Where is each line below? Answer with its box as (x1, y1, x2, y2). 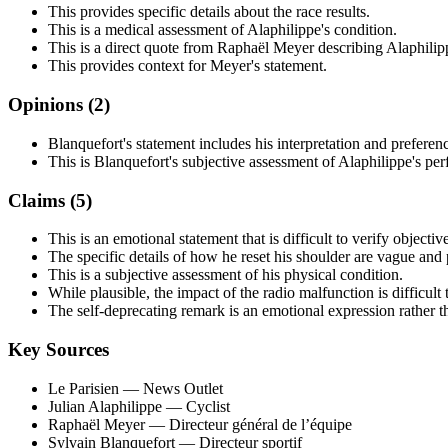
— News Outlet (119, 379, 223, 397)
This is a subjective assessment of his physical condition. (48, 266, 403, 284)
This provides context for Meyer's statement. (48, 57, 327, 75)
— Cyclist (162, 397, 230, 415)
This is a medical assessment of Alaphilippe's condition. (48, 21, 397, 39)
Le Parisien (48, 379, 119, 397)
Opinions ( (8, 94, 94, 116)
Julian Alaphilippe (48, 397, 162, 415)
